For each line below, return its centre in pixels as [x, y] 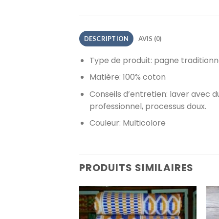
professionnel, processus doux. [148, 106]
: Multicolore [142, 123]
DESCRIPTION [106, 38]
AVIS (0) [150, 38]
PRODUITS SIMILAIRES [136, 168]
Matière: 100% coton [127, 77]
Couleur [104, 123]
